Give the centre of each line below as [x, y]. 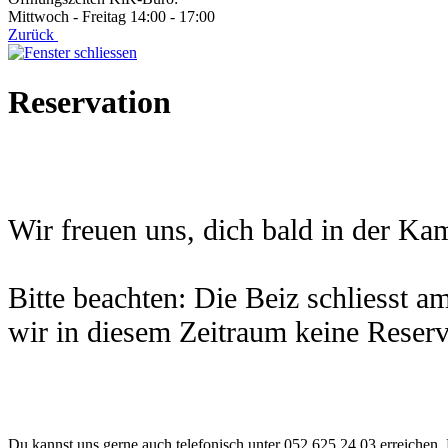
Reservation [89, 101]
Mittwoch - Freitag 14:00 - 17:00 [111, 17]
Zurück [33, 35]
